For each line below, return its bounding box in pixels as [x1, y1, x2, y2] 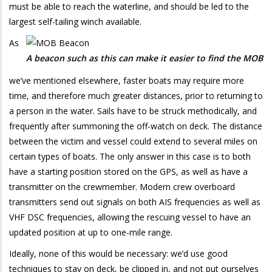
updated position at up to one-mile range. [9, 226, 172, 238]
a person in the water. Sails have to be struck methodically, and [9, 104, 257, 117]
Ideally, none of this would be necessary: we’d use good [9, 247, 228, 259]
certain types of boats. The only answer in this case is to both [9, 150, 251, 162]
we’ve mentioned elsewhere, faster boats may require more [9, 74, 244, 86]
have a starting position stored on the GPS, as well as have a [9, 165, 248, 177]
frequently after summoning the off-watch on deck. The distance [9, 120, 262, 132]
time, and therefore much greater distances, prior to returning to [9, 89, 263, 101]
